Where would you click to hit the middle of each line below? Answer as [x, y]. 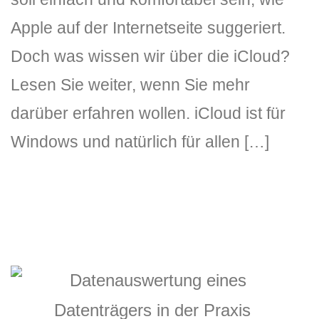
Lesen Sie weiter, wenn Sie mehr [130, 85]
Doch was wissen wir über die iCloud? [150, 56]
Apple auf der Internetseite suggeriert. [148, 28]
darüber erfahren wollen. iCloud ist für [148, 113]
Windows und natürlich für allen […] [140, 142]
